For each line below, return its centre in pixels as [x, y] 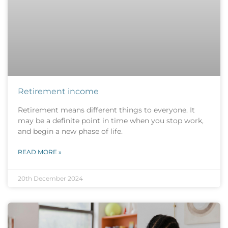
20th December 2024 [50, 179]
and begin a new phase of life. [70, 132]
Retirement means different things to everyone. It [106, 110]
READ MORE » [40, 152]
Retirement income [58, 92]
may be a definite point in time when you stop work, [111, 121]
